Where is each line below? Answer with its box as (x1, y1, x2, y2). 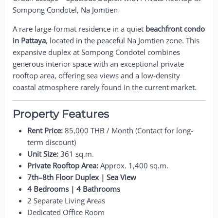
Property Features (13, 108, 109, 121)
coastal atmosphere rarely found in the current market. (13, 82, 197, 92)
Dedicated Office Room (27, 207, 105, 217)
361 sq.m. (58, 148, 94, 159)
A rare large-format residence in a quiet (13, 24, 146, 34)
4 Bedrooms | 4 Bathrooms (27, 183, 121, 194)
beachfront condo (145, 24, 205, 34)
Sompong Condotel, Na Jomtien (13, 5, 118, 15)
